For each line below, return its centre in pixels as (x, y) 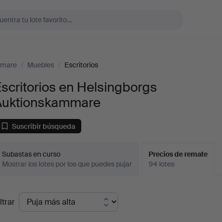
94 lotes (162, 164)
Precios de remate (178, 154)
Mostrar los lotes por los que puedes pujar (67, 164)
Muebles (41, 65)
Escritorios (81, 65)
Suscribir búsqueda (44, 126)
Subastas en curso (31, 154)
